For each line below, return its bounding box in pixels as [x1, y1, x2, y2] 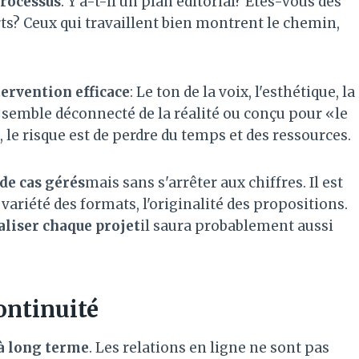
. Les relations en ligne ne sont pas [89, 338, 329, 357]
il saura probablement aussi [140, 216, 333, 235]
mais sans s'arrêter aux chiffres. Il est [85, 173, 343, 192]
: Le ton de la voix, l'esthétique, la [130, 83, 355, 101]
